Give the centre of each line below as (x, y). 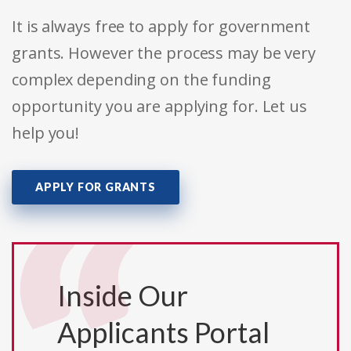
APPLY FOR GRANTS (96, 187)
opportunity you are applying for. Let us (159, 107)
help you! (46, 133)
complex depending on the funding (141, 80)
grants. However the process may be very (164, 53)
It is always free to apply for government (161, 27)
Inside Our (123, 296)
